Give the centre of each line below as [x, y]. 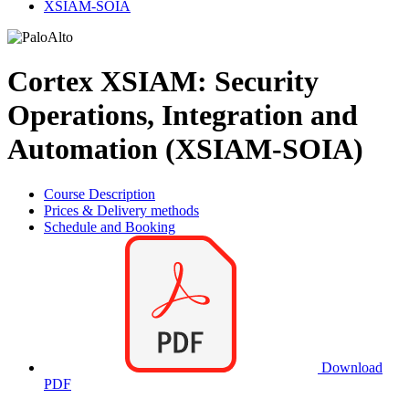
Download [350, 367]
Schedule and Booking [110, 226]
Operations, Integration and [183, 115]
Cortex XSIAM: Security [163, 82]
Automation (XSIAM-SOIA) [185, 149]
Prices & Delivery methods [121, 210]
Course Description [100, 194]
